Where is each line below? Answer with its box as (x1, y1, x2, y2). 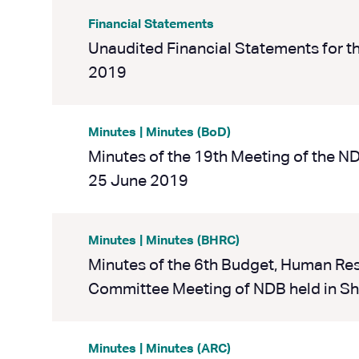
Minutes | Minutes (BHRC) (88, 235, 240, 248)
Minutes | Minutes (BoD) (88, 127, 231, 139)
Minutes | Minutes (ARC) (88, 343, 231, 356)
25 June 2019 (88, 173, 188, 189)
